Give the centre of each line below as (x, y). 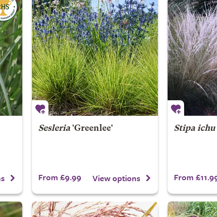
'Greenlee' (91, 129)
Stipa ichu (194, 129)
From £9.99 (60, 177)
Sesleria (54, 129)
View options (116, 178)
